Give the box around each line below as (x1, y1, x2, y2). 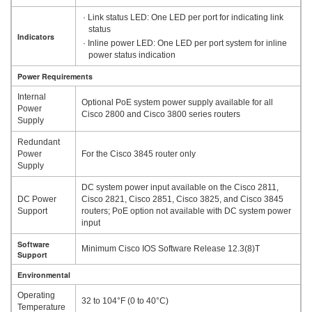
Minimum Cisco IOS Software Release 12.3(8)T (81, 243, 260, 253)
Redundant (17, 136, 60, 147)
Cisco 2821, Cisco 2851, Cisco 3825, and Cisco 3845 (81, 194, 283, 204)
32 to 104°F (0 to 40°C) (81, 295, 169, 306)
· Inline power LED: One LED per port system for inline (82, 38, 287, 48)
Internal (17, 91, 46, 102)
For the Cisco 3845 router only (81, 148, 196, 159)
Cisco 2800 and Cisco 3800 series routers (81, 109, 240, 119)
